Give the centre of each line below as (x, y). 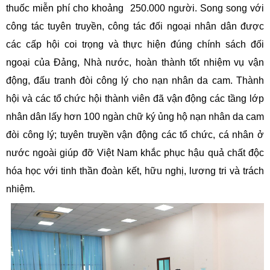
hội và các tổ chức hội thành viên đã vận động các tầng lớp (135, 99)
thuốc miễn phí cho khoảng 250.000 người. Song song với (135, 8)
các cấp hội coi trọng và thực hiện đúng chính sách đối (135, 45)
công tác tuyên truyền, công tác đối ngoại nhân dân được (135, 27)
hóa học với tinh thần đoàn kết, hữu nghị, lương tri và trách (135, 171)
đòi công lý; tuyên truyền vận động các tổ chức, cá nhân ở (135, 135)
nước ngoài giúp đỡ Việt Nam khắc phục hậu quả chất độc (135, 153)
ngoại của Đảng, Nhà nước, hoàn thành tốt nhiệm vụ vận (135, 63)
